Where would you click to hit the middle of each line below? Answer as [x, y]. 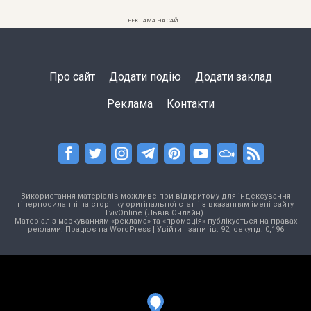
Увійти [169, 229]
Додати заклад [233, 76]
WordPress [130, 229]
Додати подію [145, 76]
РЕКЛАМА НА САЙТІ [155, 20]
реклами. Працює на [68, 229]
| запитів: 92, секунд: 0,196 [233, 229]
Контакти [190, 103]
